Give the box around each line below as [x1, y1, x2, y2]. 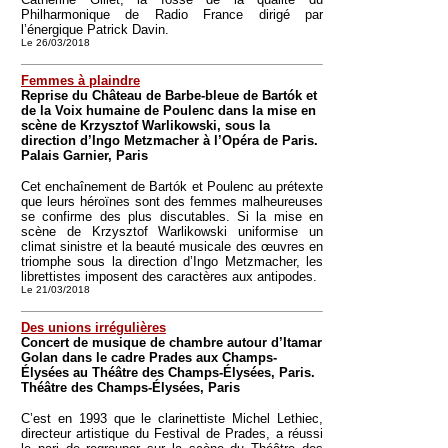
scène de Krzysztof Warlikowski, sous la [21, 118, 270, 133]
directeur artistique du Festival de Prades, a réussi [21, 426, 323, 441]
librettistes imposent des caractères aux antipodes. [21, 269, 317, 284]
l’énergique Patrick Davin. [21, 22, 169, 37]
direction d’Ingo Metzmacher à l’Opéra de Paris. [21, 133, 318, 148]
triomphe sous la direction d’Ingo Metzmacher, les [21, 254, 323, 269]
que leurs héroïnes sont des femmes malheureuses [21, 194, 323, 209]
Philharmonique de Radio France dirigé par [21, 7, 323, 22]
